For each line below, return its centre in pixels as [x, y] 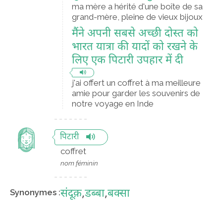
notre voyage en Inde [113, 104]
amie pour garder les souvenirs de [136, 93]
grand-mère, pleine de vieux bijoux [137, 17]
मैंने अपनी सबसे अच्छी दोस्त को [135, 34]
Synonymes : [35, 193]
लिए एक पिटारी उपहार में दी [128, 61]
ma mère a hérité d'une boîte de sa [137, 6]
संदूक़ [71, 194]
